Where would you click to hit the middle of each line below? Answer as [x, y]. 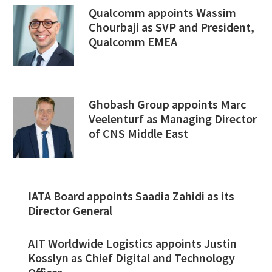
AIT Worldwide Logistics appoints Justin [133, 243]
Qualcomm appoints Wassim [163, 12]
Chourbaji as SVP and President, [172, 27]
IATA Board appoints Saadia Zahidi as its [131, 196]
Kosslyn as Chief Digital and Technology [132, 258]
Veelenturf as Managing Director [173, 118]
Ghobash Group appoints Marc [168, 104]
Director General [70, 211]
